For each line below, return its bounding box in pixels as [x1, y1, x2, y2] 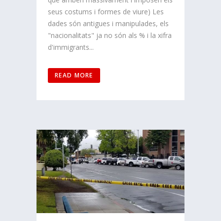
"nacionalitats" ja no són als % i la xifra [48, 31, 172, 40]
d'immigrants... [48, 42, 94, 52]
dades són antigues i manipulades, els [48, 19, 169, 29]
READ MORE [55, 71, 93, 80]
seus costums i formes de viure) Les [48, 7, 164, 17]
